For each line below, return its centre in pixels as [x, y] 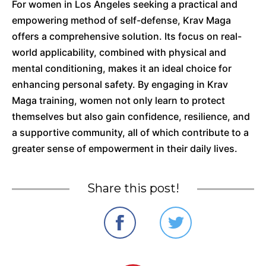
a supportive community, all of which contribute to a [130, 132]
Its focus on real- [203, 36]
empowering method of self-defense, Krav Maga [121, 20]
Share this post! [133, 188]
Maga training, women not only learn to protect [118, 100]
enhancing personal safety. [74, 84]
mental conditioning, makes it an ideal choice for [122, 68]
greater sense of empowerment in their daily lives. [125, 148]
